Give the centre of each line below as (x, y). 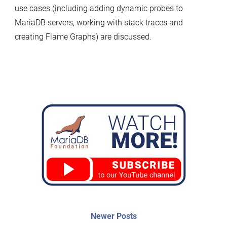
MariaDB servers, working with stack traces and (99, 23)
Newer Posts (113, 216)
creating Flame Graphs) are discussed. (83, 37)
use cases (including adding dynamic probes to (99, 8)
